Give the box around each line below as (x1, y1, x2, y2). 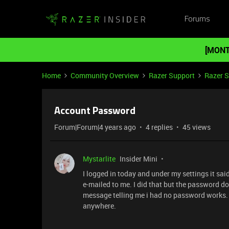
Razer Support (149, 71, 195, 80)
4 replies (146, 122, 173, 132)
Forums (184, 15, 210, 24)
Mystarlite (83, 154, 116, 164)
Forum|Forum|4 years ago (54, 122, 136, 132)
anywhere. (83, 201, 116, 211)
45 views (182, 122, 211, 132)
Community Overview (71, 71, 139, 80)
